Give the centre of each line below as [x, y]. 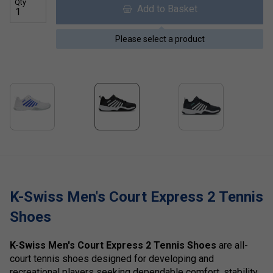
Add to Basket [165, 9]
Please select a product [160, 39]
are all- [232, 246]
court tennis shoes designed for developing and [112, 259]
